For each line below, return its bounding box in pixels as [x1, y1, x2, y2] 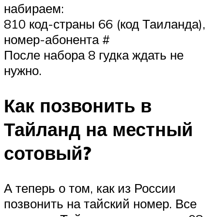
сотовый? [4, 141, 91, 165]
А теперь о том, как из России [4, 180, 176, 196]
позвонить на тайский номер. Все [4, 195, 197, 211]
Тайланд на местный [4, 117, 193, 141]
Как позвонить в [4, 93, 152, 118]
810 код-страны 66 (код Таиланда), [4, 16, 205, 32]
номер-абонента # [4, 31, 110, 47]
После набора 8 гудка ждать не [4, 47, 184, 63]
